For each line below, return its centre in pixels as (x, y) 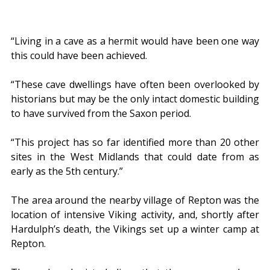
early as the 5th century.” (67, 171)
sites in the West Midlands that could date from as (135, 157)
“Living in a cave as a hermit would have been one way (135, 41)
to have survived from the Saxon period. (101, 114)
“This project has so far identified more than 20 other (135, 143)
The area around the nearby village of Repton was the (135, 200)
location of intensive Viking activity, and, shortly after (135, 215)
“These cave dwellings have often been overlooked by (135, 85)
